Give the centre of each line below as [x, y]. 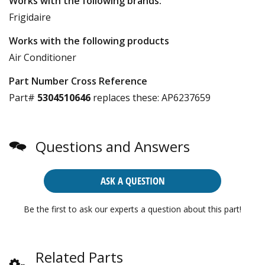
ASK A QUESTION [132, 180]
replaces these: [125, 97]
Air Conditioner [43, 57]
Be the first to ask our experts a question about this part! [132, 209]
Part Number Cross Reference [78, 81]
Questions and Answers [113, 146]
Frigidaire [30, 17]
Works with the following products [89, 41]
